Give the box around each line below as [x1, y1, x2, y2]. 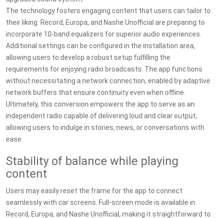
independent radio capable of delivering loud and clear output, [6, 112, 197, 120]
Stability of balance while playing [6, 154, 179, 168]
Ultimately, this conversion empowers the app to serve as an [6, 100, 195, 108]
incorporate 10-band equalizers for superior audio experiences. [6, 30, 201, 38]
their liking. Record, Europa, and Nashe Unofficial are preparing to [6, 18, 205, 26]
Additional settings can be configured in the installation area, [6, 42, 195, 50]
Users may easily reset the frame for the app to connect [6, 187, 182, 195]
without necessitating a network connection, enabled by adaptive [6, 77, 210, 85]
